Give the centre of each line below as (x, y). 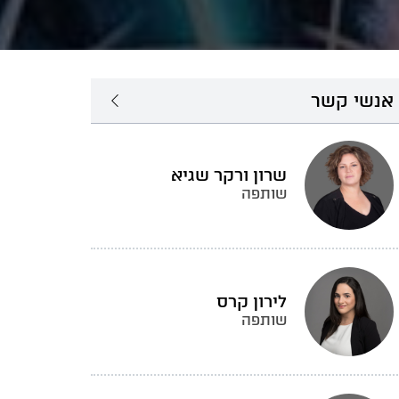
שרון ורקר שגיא (229, 175)
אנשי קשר (352, 101)
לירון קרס (252, 301)
